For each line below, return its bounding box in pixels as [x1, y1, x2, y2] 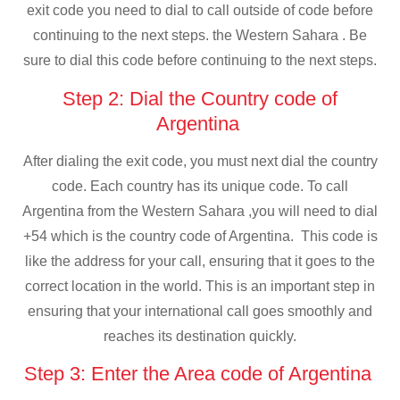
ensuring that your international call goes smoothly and [28, 303, 372, 319]
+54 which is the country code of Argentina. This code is [22, 228, 378, 244]
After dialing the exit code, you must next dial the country [22, 153, 378, 169]
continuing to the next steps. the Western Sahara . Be [33, 28, 367, 44]
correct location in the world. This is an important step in [25, 278, 375, 294]
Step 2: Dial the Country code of [62, 87, 337, 110]
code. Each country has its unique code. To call [52, 178, 348, 194]
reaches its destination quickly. [104, 328, 296, 344]
